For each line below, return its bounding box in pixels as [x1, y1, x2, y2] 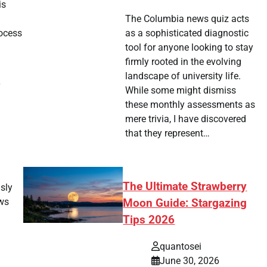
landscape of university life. [125, 70, 241, 82]
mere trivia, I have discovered [125, 113, 246, 125]
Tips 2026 [123, 213, 175, 227]
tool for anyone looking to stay [125, 42, 253, 54]
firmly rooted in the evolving [125, 56, 241, 68]
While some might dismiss [125, 85, 236, 97]
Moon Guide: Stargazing [123, 197, 247, 210]
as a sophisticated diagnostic [125, 27, 249, 39]
